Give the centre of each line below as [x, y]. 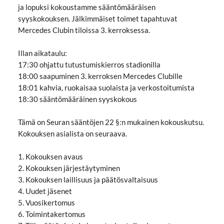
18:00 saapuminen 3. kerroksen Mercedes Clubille [100, 76]
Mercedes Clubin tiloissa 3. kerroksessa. [84, 30]
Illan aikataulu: [42, 53]
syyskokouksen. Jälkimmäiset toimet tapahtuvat [97, 19]
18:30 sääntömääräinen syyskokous [77, 99]
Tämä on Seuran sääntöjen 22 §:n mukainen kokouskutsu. [111, 122]
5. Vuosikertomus [46, 203]
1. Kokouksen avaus [50, 157]
